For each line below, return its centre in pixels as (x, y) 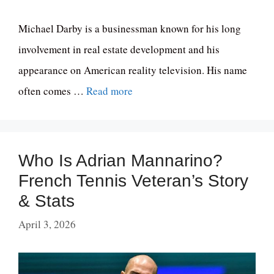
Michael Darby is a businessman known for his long (130, 29)
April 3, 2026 (47, 224)
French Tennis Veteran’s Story (133, 181)
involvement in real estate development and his (119, 50)
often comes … (52, 91)
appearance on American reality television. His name (133, 70)
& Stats (46, 201)
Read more (109, 91)
